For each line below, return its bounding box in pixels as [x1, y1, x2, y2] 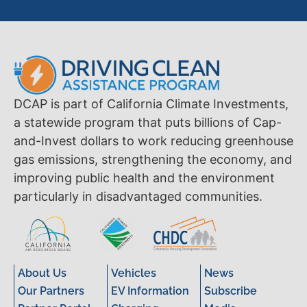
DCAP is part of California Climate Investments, [14, 97, 288, 112]
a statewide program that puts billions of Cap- [14, 115, 282, 130]
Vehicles [111, 267, 156, 280]
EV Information [111, 284, 189, 298]
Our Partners [18, 284, 84, 298]
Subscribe [204, 284, 257, 298]
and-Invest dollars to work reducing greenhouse [14, 134, 293, 149]
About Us [18, 267, 66, 280]
